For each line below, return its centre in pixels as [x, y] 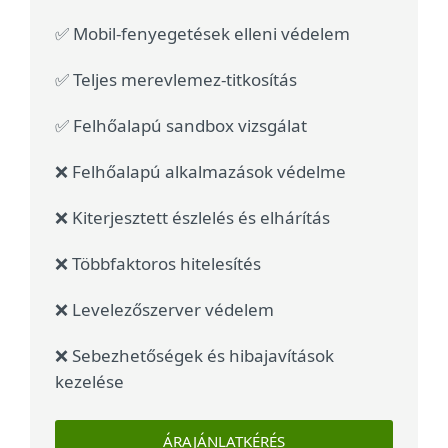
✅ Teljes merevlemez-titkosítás [176, 79]
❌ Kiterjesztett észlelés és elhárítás [192, 217]
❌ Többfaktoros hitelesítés [158, 263]
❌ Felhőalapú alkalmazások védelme [200, 171]
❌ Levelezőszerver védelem [164, 309]
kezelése [89, 381]
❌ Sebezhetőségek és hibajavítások [194, 355]
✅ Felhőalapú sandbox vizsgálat [181, 125]
